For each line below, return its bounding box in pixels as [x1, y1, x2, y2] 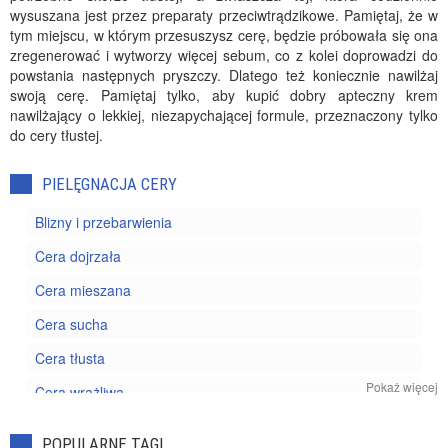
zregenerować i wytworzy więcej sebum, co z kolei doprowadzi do [10, 45, 438, 65]
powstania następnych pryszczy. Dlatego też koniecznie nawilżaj [10, 65, 438, 85]
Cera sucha [35, 314, 108, 334]
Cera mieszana [35, 280, 131, 300]
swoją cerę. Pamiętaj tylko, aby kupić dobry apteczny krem [10, 85, 438, 105]
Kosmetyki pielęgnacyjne [35, 416, 191, 436]
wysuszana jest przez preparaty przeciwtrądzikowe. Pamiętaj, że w [10, 5, 438, 25]
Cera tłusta [35, 348, 105, 368]
